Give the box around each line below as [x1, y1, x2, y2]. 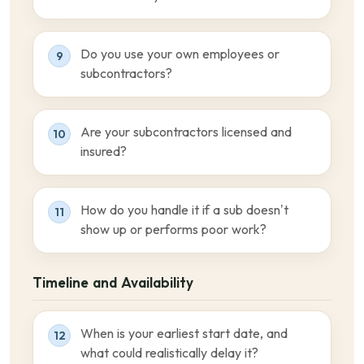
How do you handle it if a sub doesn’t [80, 203, 288, 217]
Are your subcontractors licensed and [80, 125, 292, 139]
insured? [80, 145, 127, 158]
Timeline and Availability [32, 275, 193, 291]
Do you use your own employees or [80, 47, 279, 61]
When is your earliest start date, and [80, 327, 288, 340]
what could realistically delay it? [80, 346, 258, 360]
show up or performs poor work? [80, 223, 266, 236]
